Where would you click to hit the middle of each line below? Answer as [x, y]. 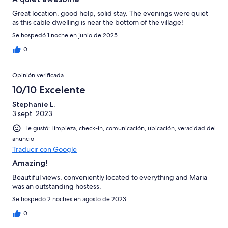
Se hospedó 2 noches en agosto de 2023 [69, 199]
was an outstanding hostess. [57, 187]
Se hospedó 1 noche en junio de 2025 [65, 35]
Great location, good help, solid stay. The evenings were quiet [110, 13]
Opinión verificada [38, 76]
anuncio [23, 139]
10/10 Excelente [49, 90]
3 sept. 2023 [32, 114]
